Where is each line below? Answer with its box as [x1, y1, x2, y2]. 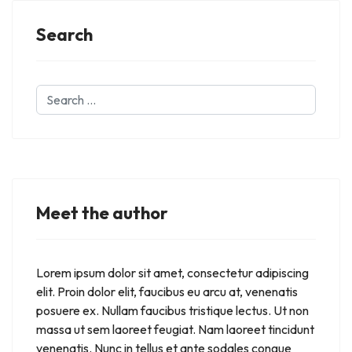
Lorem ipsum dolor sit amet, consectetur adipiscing [36, 265, 309, 281]
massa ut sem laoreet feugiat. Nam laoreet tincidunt [36, 321, 314, 338]
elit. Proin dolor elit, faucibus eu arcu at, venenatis [36, 284, 298, 300]
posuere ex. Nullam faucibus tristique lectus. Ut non [36, 302, 309, 319]
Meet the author [36, 202, 168, 225]
